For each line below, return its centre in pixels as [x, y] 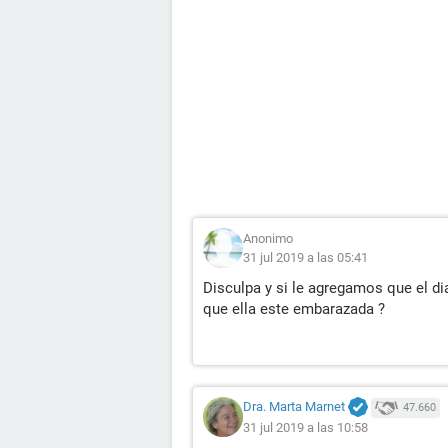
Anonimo [268, 238]
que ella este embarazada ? [294, 309]
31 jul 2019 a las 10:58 [305, 428]
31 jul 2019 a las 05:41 [305, 257]
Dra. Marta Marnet [294, 407]
